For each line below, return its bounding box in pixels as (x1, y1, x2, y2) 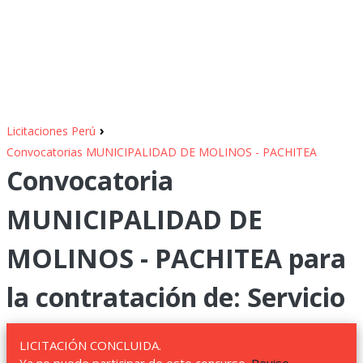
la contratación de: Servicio (6, 280, 345, 314)
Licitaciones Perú (6, 123, 96, 139)
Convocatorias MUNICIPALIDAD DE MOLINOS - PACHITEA (6, 144, 317, 160)
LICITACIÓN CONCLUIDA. (19, 337, 161, 353)
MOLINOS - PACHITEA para (6, 241, 346, 275)
